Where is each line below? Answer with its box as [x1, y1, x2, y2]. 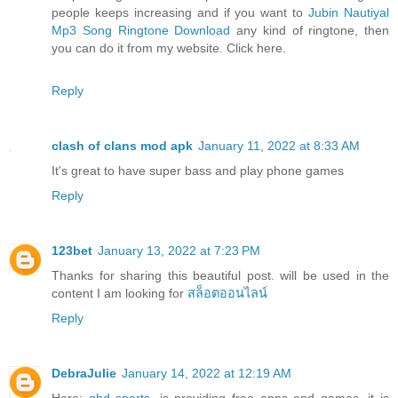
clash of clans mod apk [52, 138, 193, 153]
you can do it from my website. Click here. [52, 40, 286, 55]
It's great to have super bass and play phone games [52, 163, 344, 178]
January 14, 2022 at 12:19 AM [122, 365, 291, 380]
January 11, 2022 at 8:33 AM [198, 138, 360, 153]
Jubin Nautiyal [308, 4, 390, 20]
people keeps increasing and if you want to [52, 4, 309, 20]
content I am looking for [52, 285, 187, 300]
